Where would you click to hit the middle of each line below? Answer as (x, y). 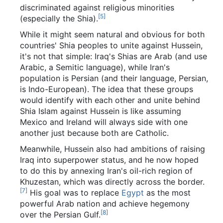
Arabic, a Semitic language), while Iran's (95, 67)
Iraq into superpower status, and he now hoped (109, 160)
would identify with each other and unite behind (110, 100)
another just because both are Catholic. (94, 133)
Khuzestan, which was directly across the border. (112, 182)
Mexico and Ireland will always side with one (104, 122)
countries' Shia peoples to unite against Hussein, (111, 46)
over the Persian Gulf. (60, 215)
